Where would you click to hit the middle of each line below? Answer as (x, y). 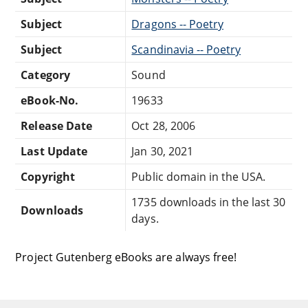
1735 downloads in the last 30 (209, 202)
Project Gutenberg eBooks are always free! (126, 257)
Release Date (56, 125)
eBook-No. (49, 100)
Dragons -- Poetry (178, 24)
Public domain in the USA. (199, 176)
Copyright (48, 176)
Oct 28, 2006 (163, 125)
